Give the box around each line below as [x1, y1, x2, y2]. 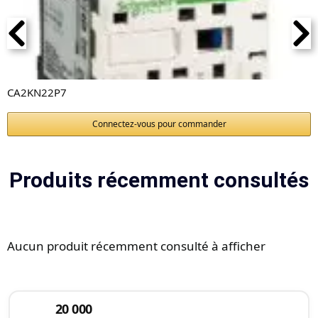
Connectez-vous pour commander [92, 118, 226, 131]
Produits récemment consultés [9, 168, 309, 193]
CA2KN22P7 [7, 85, 67, 100]
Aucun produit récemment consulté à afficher [7, 238, 265, 255]
